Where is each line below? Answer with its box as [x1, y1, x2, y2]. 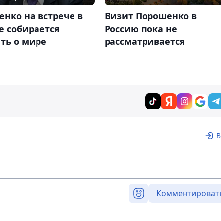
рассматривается [104, 35, 185, 47]
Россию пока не [104, 22, 177, 35]
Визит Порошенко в [104, 9, 197, 22]
